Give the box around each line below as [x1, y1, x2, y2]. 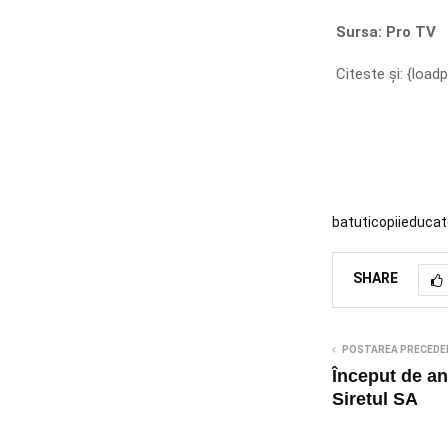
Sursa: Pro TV [331, 22, 436, 41]
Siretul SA [331, 388, 418, 409]
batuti [331, 213, 371, 230]
